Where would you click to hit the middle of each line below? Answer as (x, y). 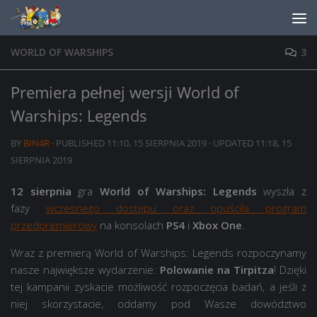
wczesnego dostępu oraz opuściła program (176, 208)
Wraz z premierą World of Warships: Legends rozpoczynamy (158, 253)
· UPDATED (231, 143)
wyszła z (281, 191)
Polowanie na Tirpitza (217, 270)
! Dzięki (290, 270)
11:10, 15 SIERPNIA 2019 (157, 143)
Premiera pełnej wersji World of (125, 92)
